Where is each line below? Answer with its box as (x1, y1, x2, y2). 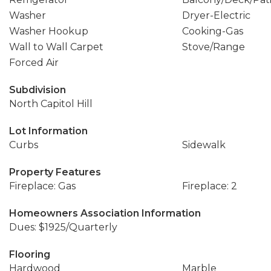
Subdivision (9, 84, 66, 96)
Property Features (9, 166, 101, 178)
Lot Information (9, 125, 88, 137)
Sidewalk (181, 139, 226, 151)
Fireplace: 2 (181, 180, 237, 192)
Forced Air (9, 57, 59, 68)
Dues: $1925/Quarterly (9, 221, 117, 233)
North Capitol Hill (9, 98, 93, 109)
